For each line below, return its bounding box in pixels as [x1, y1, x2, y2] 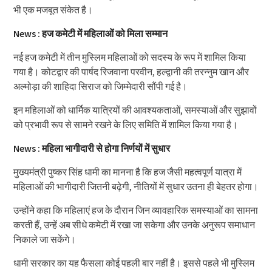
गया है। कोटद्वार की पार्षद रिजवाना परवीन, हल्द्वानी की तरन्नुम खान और [13, 66, 249, 78]
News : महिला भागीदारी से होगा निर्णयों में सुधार [13, 142, 170, 155]
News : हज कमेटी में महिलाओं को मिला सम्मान [13, 27, 168, 40]
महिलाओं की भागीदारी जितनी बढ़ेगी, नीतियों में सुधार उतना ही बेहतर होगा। [13, 180, 259, 193]
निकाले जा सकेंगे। [13, 233, 76, 246]
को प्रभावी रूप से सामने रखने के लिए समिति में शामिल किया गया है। [13, 118, 238, 131]
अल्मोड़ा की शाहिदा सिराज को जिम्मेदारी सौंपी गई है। [13, 80, 188, 93]
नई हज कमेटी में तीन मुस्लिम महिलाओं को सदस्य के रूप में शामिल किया [13, 51, 246, 64]
